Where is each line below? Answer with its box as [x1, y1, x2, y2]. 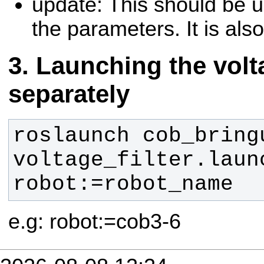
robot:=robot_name [12, 172, 233, 197]
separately [8, 80, 130, 108]
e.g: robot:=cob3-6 [8, 210, 181, 233]
